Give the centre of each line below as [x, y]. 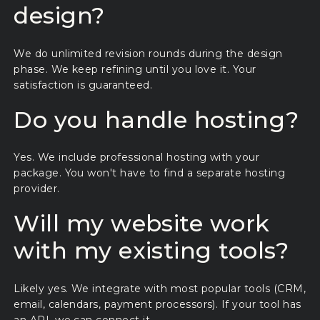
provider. [37, 189]
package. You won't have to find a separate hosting [150, 173]
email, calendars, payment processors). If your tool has [157, 304]
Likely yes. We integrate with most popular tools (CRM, [160, 288]
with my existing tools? [151, 251]
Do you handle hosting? [156, 119]
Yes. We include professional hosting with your [137, 157]
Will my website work [142, 224]
